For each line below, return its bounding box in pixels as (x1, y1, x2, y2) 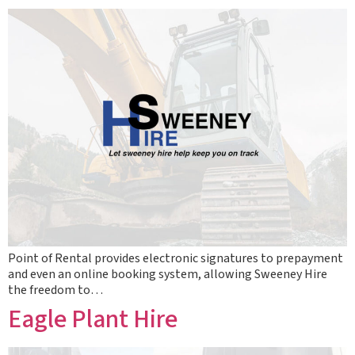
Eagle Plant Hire (8, 301, 177, 338)
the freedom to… (8, 281, 103, 299)
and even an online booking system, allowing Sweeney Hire (8, 265, 327, 283)
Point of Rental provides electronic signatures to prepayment (8, 250, 343, 267)
